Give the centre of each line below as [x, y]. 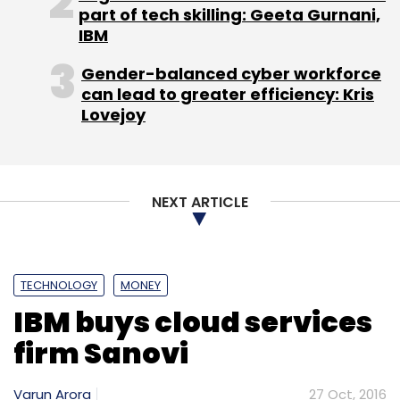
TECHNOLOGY [59, 285]
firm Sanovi [101, 353]
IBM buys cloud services [193, 321]
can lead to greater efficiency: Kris [228, 94]
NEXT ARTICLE [200, 202]
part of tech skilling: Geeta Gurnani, [229, 14]
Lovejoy [113, 114]
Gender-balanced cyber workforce [231, 73]
